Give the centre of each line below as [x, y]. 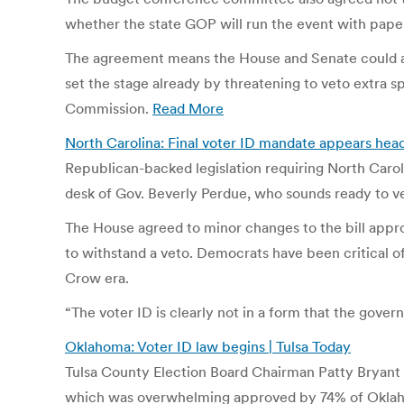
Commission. [109, 108]
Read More [188, 108]
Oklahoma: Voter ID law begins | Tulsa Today [208, 346]
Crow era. [97, 278]
